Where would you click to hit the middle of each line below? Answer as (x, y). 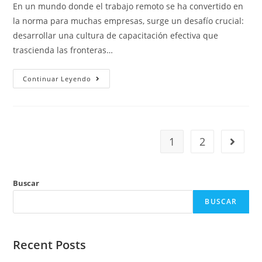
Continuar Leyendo (57, 79)
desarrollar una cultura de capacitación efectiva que (116, 36)
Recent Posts (50, 245)
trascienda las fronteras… (63, 50)
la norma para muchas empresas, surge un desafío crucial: (129, 21)
